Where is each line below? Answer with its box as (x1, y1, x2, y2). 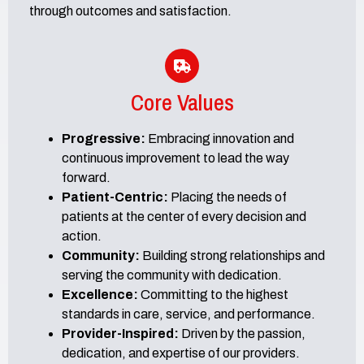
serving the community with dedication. (62, 268, 282, 283)
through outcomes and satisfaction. (29, 4, 232, 19)
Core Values (130, 87, 234, 119)
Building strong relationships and (140, 249, 325, 263)
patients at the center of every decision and (62, 210, 306, 224)
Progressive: (62, 132, 145, 146)
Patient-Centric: (62, 190, 168, 205)
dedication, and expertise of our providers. (62, 346, 300, 361)
